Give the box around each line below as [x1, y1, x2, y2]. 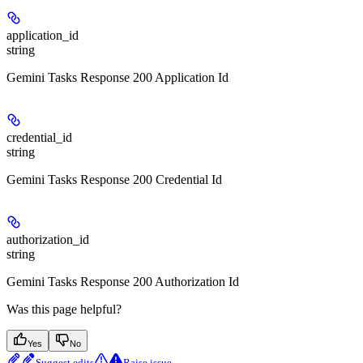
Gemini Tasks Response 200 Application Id [6, 70, 228, 85]
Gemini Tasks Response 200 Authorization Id [6, 275, 239, 289]
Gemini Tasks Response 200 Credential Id [6, 173, 222, 187]
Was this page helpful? [6, 302, 122, 317]
